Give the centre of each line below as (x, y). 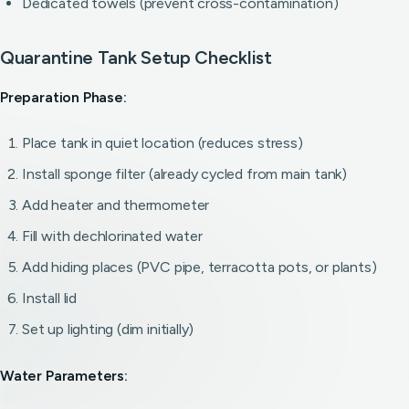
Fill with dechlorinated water (112, 236)
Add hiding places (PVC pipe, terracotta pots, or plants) (199, 267)
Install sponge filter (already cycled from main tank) (185, 174)
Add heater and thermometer (116, 205)
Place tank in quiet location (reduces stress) (163, 143)
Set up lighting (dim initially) (108, 329)
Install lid (49, 298)
